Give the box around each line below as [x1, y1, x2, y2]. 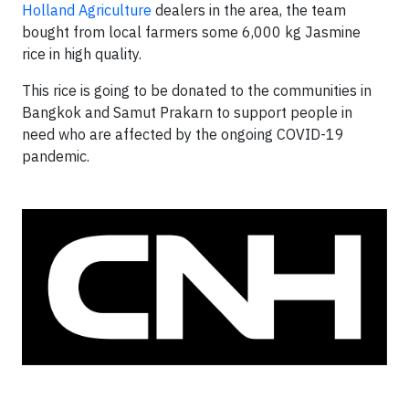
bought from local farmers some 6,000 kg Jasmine [22, 22, 361, 41]
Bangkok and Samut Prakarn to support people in [22, 102, 352, 121]
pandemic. [22, 146, 89, 165]
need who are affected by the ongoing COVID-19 [22, 124, 344, 143]
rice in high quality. [22, 44, 142, 63]
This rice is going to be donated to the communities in [22, 80, 372, 100]
